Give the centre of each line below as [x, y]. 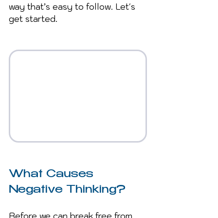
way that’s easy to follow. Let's [73, 7]
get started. [33, 19]
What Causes [53, 174]
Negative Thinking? [67, 190]
